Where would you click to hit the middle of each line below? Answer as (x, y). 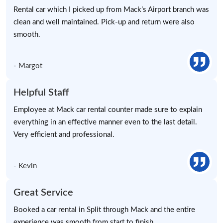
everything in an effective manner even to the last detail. (105, 122)
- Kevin (25, 166)
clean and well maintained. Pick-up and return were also (104, 22)
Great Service (43, 193)
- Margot (28, 66)
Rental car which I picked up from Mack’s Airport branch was (111, 10)
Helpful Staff (41, 93)
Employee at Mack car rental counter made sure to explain (108, 110)
